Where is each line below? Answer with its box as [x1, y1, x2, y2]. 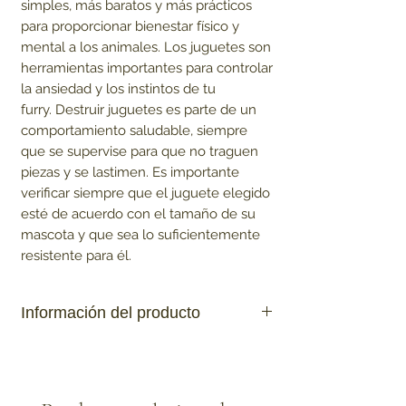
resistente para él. [21, 247, 131, 265]
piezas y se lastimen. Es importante [21, 164, 239, 181]
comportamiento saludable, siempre [21, 122, 247, 140]
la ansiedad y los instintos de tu [21, 81, 216, 98]
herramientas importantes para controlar [21, 60, 273, 77]
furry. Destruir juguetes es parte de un [21, 101, 256, 119]
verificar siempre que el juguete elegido [21, 185, 270, 202]
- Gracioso [21, 339, 83, 355]
